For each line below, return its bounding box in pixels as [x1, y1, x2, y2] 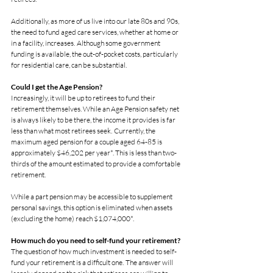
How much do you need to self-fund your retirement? [11, 236, 180, 246]
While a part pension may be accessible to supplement [11, 192, 174, 202]
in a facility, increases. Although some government [11, 38, 161, 48]
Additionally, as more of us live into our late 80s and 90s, [11, 16, 180, 26]
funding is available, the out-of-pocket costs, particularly [11, 49, 179, 59]
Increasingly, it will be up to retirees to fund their [11, 93, 157, 103]
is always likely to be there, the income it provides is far [11, 115, 177, 125]
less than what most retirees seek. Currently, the [11, 126, 157, 136]
